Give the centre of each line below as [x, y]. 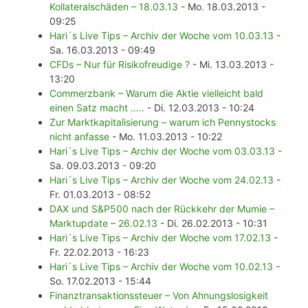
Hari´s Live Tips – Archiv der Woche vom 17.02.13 [160, 238]
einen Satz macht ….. [97, 108]
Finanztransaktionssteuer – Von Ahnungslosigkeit [159, 296]
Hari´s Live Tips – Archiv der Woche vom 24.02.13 [162, 180]
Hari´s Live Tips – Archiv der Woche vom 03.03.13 [162, 151]
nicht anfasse [79, 137]
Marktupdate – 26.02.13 [103, 223]
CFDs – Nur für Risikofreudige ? [120, 65]
